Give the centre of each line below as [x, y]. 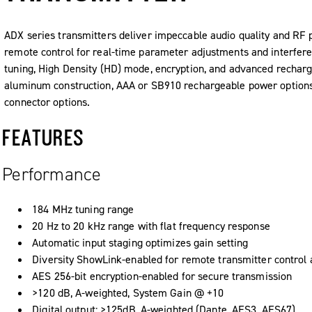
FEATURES [44, 137]
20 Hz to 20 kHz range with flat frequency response [151, 226]
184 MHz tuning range [83, 209]
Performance [52, 174]
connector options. [47, 102]
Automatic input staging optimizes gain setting [140, 242]
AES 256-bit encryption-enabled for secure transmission [162, 276]
